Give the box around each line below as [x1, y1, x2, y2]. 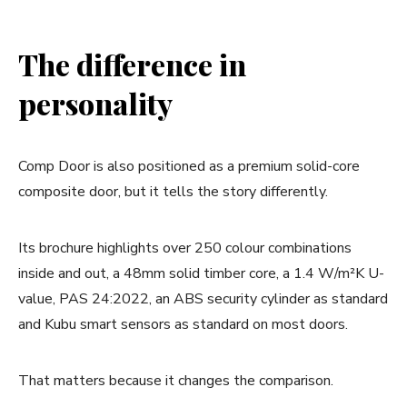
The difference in [18, 44, 246, 84]
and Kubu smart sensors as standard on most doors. [18, 313, 348, 334]
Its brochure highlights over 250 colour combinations [18, 237, 352, 258]
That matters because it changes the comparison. [18, 370, 333, 391]
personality [18, 83, 173, 123]
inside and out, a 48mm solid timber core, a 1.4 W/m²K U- [18, 263, 384, 283]
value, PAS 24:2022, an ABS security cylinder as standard [18, 288, 388, 309]
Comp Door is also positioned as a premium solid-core [18, 155, 360, 176]
